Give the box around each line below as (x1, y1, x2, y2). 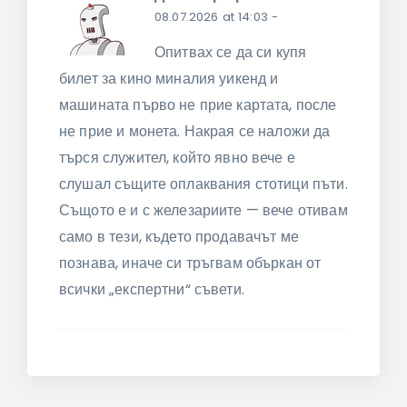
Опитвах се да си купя (154, 41, 307, 63)
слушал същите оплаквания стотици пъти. (59, 173, 348, 194)
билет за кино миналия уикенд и (59, 67, 279, 89)
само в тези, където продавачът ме (59, 225, 299, 247)
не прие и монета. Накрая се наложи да (59, 120, 331, 142)
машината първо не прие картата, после (59, 94, 337, 115)
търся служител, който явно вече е (59, 146, 295, 168)
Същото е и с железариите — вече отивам (59, 199, 348, 221)
